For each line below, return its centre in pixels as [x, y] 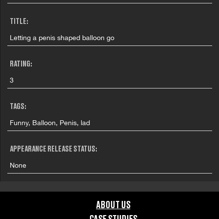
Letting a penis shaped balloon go [62, 37]
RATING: [21, 64]
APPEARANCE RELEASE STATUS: [54, 149]
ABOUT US [113, 205]
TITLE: [19, 22]
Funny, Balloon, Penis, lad [50, 122]
